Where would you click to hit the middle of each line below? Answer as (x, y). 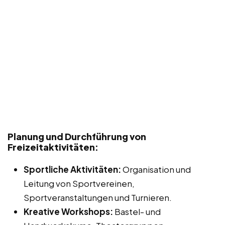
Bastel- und (137, 212)
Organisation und (156, 170)
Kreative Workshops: (68, 212)
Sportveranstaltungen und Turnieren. (98, 198)
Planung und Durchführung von (77, 137)
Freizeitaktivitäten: (53, 147)
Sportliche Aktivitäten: (72, 170)
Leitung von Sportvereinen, (79, 184)
